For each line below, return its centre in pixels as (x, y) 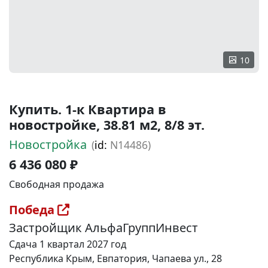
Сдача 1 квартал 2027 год (68, 244)
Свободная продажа (57, 184)
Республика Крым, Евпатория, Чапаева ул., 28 (115, 258)
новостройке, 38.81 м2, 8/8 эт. (107, 125)
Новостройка (48, 144)
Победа (33, 210)
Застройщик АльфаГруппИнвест (103, 228)
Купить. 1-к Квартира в (88, 109)
